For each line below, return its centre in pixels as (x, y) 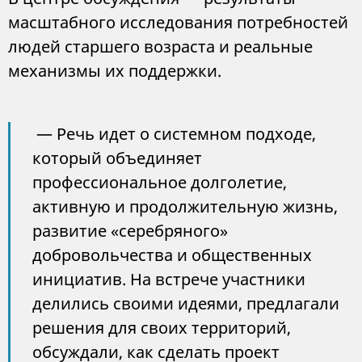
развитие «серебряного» (130, 231)
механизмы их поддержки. (115, 71)
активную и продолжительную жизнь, (185, 206)
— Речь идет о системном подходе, (174, 134)
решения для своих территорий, (162, 328)
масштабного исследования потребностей (178, 22)
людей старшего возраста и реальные (160, 46)
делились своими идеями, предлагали (186, 303)
